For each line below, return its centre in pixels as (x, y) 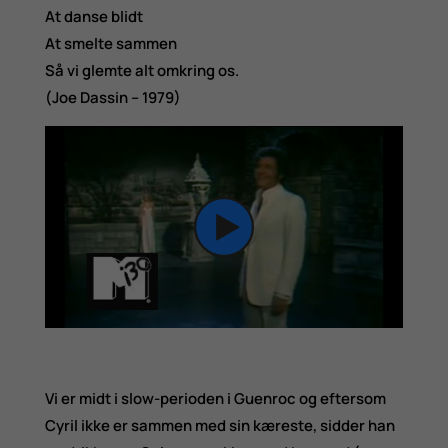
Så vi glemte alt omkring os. (141, 71)
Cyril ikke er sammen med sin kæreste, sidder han (219, 425)
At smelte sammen (110, 44)
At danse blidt (93, 17)
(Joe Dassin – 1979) (112, 98)
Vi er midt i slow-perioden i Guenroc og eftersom (215, 398)
